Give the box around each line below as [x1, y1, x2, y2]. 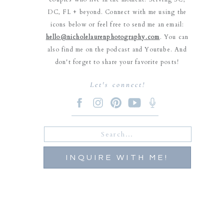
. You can [159, 33, 189, 41]
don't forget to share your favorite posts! [55, 58, 179, 66]
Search [46, 126, 68, 135]
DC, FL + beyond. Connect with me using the [47, 8, 187, 16]
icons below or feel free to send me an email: [50, 20, 184, 28]
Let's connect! [89, 80, 145, 89]
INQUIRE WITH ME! [66, 153, 169, 161]
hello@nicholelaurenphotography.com [45, 33, 160, 41]
